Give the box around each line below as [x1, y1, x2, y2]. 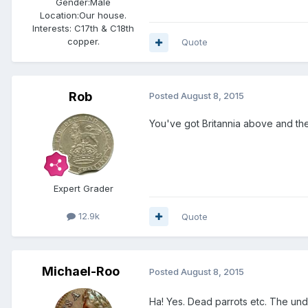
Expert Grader [53, 183, 113, 195]
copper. [67, 36, 100, 47]
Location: [40, 10, 79, 21]
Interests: [32, 23, 71, 34]
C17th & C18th [71, 23, 134, 34]
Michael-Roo [41, 263, 120, 278]
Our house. [79, 10, 126, 21]
